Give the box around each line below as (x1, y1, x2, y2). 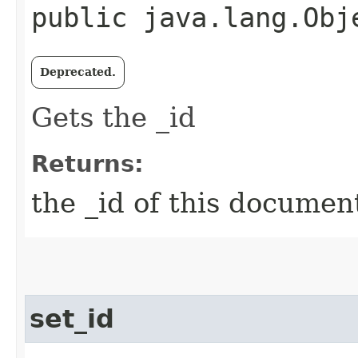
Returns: (31, 150, 144, 177)
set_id (30, 304, 114, 333)
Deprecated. (40, 66, 116, 78)
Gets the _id (31, 101, 196, 133)
